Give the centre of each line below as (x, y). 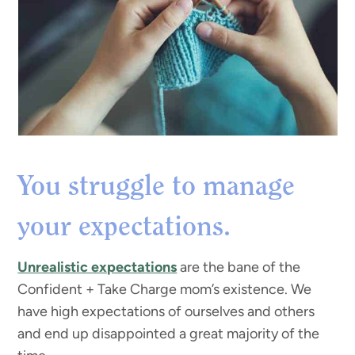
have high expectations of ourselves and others (166, 312)
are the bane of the (239, 267)
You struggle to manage (157, 187)
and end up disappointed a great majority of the (169, 334)
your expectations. (128, 228)
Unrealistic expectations (97, 267)
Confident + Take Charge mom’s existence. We (165, 290)
